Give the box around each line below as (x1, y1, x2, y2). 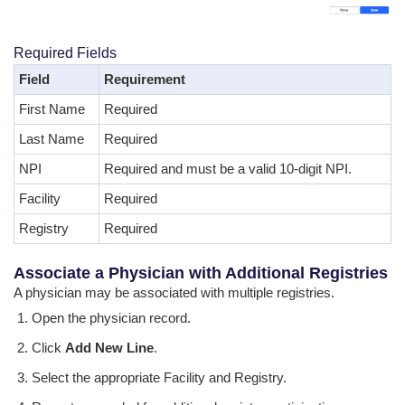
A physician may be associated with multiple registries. (14, 285, 334, 301)
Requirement (104, 71, 185, 88)
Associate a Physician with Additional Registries (14, 264, 388, 283)
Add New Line (65, 339, 154, 355)
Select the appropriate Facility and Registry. (32, 369, 287, 385)
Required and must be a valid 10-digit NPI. (104, 161, 352, 177)
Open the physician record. (32, 309, 191, 325)
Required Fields (14, 45, 117, 61)
